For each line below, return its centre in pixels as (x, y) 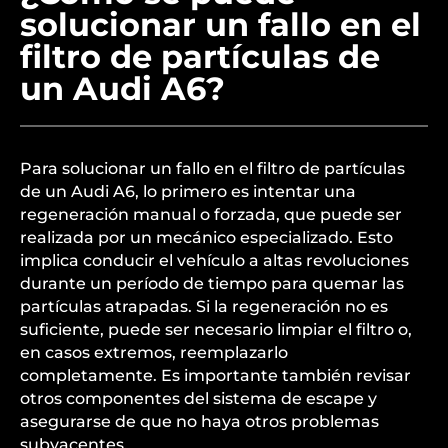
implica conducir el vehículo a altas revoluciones (214, 260)
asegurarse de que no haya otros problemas (199, 421)
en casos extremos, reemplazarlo (154, 352)
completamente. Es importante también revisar (215, 375)
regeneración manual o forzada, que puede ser (211, 214)
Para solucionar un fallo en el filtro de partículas (212, 168)
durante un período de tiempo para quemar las (212, 283)
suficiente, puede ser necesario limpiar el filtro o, (216, 329)
